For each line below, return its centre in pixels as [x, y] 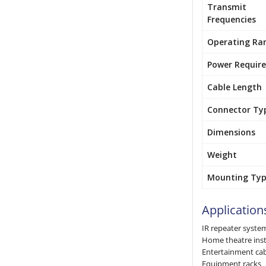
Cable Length [235, 87]
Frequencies [232, 19]
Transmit [227, 7]
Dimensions [231, 132]
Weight [222, 155]
